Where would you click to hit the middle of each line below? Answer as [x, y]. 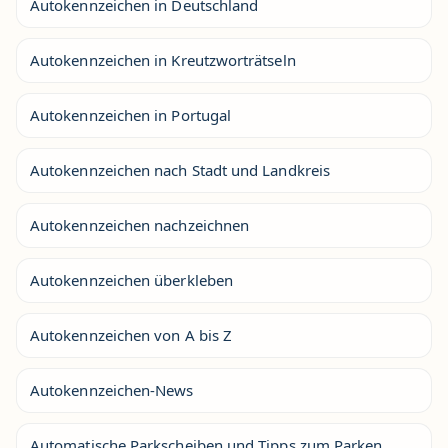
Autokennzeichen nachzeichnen [140, 224]
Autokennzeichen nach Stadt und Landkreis [180, 169]
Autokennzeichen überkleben [131, 279]
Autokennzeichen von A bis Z [131, 334]
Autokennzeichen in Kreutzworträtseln [163, 59]
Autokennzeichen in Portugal [131, 114]
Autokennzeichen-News [112, 389]
